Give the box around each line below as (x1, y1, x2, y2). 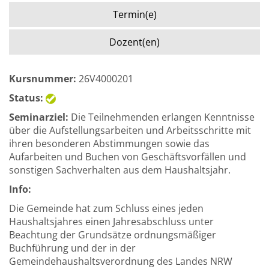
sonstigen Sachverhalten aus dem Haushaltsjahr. (9, 163, 231, 177)
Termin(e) (112, 8, 157, 21)
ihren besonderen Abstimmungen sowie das (9, 137, 210, 150)
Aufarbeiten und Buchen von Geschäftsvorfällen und (9, 150, 246, 163)
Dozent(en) (109, 35, 160, 49)
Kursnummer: (9, 72, 76, 85)
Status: (9, 91, 43, 104)
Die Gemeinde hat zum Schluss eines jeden (9, 202, 204, 215)
